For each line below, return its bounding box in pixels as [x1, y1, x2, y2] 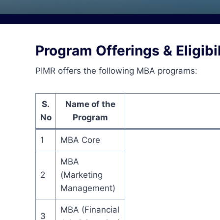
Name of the [65, 99, 115, 109]
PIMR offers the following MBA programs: [35, 65, 197, 76]
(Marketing [60, 169, 103, 180]
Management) [60, 183, 115, 193]
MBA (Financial [60, 204, 119, 215]
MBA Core [60, 135, 100, 145]
